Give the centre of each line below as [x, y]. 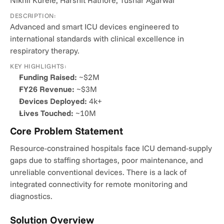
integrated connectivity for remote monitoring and [99, 184]
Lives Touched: [46, 113]
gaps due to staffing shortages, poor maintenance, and [106, 160]
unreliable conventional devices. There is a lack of [98, 172]
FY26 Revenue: [47, 89]
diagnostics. [31, 196]
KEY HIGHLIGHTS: [38, 66]
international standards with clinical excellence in [97, 38]
